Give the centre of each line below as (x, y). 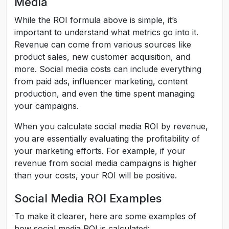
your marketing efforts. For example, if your (100, 151)
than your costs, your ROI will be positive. (96, 175)
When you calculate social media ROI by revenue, (111, 126)
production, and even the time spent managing (105, 94)
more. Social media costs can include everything (108, 69)
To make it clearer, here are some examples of (105, 216)
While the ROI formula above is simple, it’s (96, 20)
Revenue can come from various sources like (103, 44)
